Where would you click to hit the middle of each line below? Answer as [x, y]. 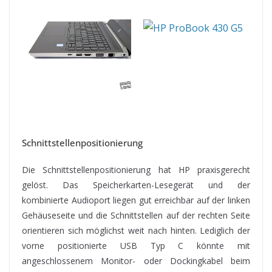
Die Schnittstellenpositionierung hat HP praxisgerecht [136, 169]
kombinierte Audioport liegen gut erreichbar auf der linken [136, 200]
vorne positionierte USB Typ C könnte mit [136, 245]
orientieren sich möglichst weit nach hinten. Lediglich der [136, 230]
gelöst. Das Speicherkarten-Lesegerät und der [136, 185]
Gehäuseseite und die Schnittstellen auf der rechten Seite [136, 215]
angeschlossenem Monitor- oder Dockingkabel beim [136, 260]
